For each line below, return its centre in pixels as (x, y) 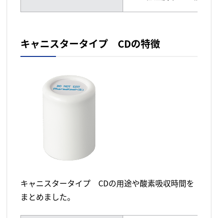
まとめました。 (48, 197)
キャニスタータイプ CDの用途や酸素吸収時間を (108, 183)
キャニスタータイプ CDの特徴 (91, 44)
